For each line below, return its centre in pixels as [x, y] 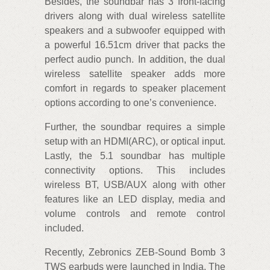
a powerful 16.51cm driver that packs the [135, 45]
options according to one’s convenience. [130, 102]
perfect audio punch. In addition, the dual [135, 59]
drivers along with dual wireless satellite [135, 16]
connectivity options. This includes [135, 170]
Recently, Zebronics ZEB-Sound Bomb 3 [135, 252]
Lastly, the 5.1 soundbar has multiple [135, 155]
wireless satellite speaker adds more [135, 74]
